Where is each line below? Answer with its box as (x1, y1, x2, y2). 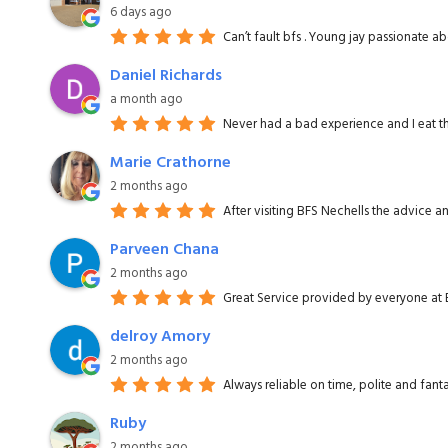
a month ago (110, 89, 183, 111)
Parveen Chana (110, 237, 219, 264)
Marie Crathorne (110, 150, 231, 177)
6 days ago (110, 2, 172, 24)
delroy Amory (110, 324, 210, 351)
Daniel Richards (110, 63, 222, 90)
